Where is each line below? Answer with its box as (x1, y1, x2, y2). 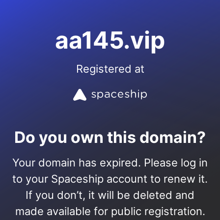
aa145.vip (55, 26, 165, 55)
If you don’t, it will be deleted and (26, 189, 194, 201)
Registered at (76, 62, 144, 75)
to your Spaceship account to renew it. (12, 172, 208, 185)
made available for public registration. (15, 205, 205, 218)
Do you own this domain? (14, 128, 206, 147)
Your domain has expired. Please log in (12, 156, 208, 169)
